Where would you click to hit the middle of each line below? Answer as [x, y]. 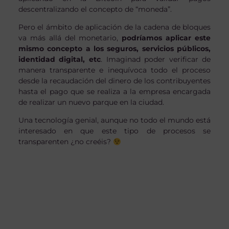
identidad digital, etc [59, 60]
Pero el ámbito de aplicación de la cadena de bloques [114, 27]
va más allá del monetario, [68, 38]
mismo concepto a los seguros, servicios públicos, [114, 49]
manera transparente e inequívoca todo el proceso [114, 70]
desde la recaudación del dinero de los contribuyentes [114, 81]
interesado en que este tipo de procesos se [114, 131]
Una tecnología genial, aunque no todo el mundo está [114, 120]
